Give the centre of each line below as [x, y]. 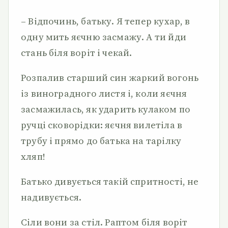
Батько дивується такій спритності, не [110, 181]
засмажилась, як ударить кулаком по [106, 109]
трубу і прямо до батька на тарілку [101, 141]
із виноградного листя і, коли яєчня [104, 93]
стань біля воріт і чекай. [77, 53]
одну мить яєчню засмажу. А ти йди [104, 37]
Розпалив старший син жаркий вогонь [110, 78]
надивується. [51, 197]
